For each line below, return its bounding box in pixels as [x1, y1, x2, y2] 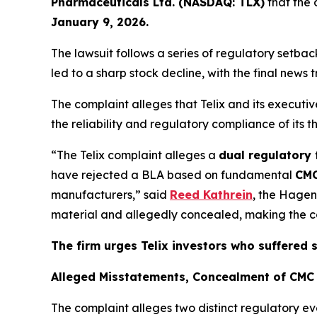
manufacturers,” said [51, 188, 170, 202]
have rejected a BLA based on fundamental [51, 168, 295, 183]
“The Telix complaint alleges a [51, 148, 219, 163]
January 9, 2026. [51, 15, 149, 30]
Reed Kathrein [170, 188, 253, 202]
